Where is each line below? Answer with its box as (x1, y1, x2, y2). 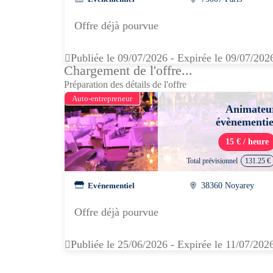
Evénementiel (88, 180, 135, 190)
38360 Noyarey (201, 180, 255, 190)
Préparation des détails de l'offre (64, 79, 186, 90)
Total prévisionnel (186, 157, 238, 165)
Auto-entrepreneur (72, 94, 132, 103)
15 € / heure (225, 137, 269, 146)
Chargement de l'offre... (64, 63, 193, 78)
